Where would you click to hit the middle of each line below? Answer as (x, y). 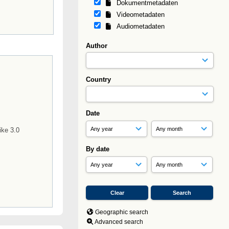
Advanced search (119, 222)
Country (98, 79)
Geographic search (122, 212)
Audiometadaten (139, 26)
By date (98, 149)
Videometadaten (139, 15)
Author (97, 46)
